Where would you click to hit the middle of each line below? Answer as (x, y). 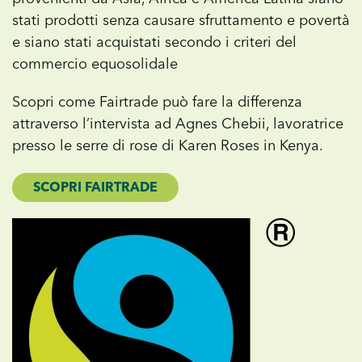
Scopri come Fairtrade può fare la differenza (157, 102)
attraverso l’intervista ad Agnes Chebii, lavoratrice (178, 124)
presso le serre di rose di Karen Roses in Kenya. (168, 145)
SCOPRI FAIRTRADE (95, 187)
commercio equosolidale (95, 64)
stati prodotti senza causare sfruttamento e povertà (181, 20)
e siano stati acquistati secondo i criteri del (154, 42)
